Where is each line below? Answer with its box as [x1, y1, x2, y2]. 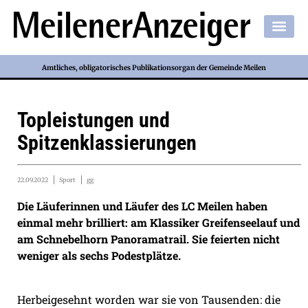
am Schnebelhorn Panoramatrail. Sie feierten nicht [17, 232, 280, 247]
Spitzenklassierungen [17, 131, 197, 155]
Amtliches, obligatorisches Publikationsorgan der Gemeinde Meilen [42, 63, 266, 72]
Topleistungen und [17, 108, 170, 133]
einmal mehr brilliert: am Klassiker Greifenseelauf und [17, 215, 300, 230]
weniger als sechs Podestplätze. [17, 248, 181, 263]
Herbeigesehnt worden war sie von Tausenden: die [17, 291, 280, 307]
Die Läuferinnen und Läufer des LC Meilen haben [17, 199, 267, 214]
